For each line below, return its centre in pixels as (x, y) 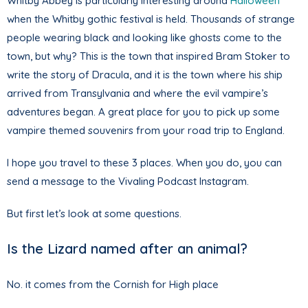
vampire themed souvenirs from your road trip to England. (146, 130)
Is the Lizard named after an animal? (127, 248)
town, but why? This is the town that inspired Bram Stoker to (148, 56)
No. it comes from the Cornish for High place (113, 284)
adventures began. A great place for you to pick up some (143, 111)
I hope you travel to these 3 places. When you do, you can (144, 162)
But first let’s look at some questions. (94, 213)
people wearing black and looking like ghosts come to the (144, 37)
